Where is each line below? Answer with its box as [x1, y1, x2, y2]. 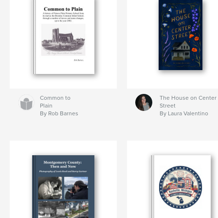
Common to [40, 94, 71, 102]
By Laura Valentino [159, 110, 208, 117]
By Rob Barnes [40, 110, 79, 117]
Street [159, 102, 176, 109]
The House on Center [159, 94, 217, 102]
